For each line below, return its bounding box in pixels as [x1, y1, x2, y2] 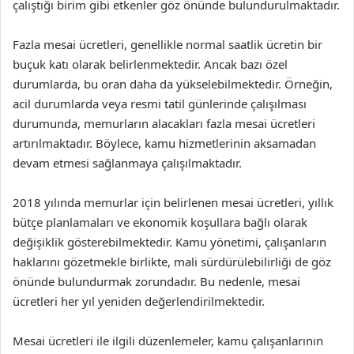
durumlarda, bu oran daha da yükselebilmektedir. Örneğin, [13, 75, 333, 92]
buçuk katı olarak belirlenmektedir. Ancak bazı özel [13, 55, 288, 72]
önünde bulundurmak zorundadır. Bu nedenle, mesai [13, 273, 300, 289]
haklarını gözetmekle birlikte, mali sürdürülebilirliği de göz [13, 253, 331, 269]
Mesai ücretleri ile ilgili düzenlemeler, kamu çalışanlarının [13, 332, 323, 348]
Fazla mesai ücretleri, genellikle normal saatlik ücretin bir [13, 36, 322, 52]
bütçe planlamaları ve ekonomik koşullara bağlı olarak [13, 213, 307, 230]
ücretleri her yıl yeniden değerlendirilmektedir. [13, 292, 265, 309]
